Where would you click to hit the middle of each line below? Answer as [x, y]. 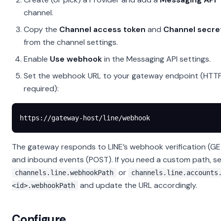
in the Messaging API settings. [156, 59]
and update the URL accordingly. [138, 185]
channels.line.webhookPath [64, 173]
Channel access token [102, 29]
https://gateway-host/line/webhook [85, 118]
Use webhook [76, 59]
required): [41, 89]
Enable [37, 59]
